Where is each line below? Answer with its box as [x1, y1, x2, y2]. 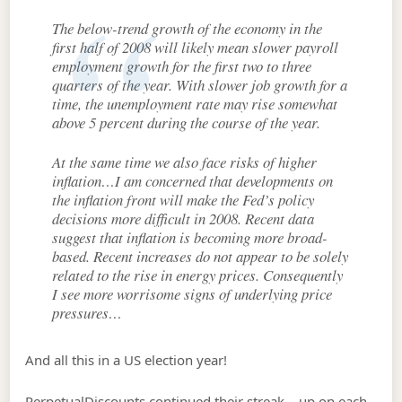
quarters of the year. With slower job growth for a [52, 74, 348, 96]
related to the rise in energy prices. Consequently [52, 264, 344, 285]
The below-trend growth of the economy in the [52, 18, 323, 39]
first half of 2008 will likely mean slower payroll [52, 37, 339, 58]
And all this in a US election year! [25, 350, 228, 369]
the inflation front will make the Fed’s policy [52, 188, 315, 210]
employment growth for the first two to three [52, 56, 312, 77]
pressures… [52, 301, 123, 323]
